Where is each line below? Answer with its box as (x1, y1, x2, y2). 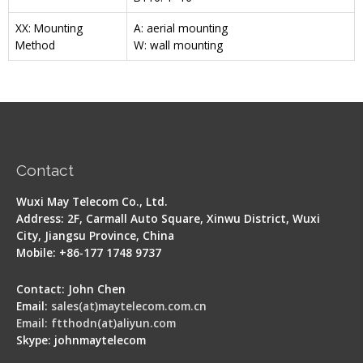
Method (15, 36, 55, 53)
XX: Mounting (15, 19, 83, 36)
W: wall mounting (134, 36, 223, 53)
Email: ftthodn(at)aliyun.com (16, 314, 176, 331)
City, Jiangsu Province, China (16, 227, 174, 243)
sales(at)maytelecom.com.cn (51, 297, 207, 314)
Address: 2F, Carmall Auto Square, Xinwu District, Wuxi (16, 210, 320, 226)
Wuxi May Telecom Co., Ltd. (16, 193, 168, 209)
